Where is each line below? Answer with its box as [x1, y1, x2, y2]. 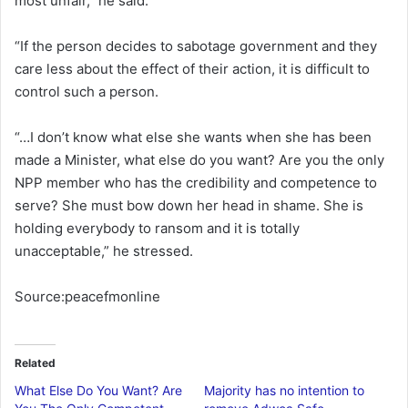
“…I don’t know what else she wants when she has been [15, 128, 372, 147]
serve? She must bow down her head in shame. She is [15, 197, 363, 215]
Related [15, 356, 56, 371]
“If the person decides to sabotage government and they [15, 37, 377, 56]
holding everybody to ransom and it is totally [15, 219, 300, 238]
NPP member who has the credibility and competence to [15, 174, 377, 192]
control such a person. [15, 83, 158, 101]
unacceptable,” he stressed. [15, 242, 193, 260]
